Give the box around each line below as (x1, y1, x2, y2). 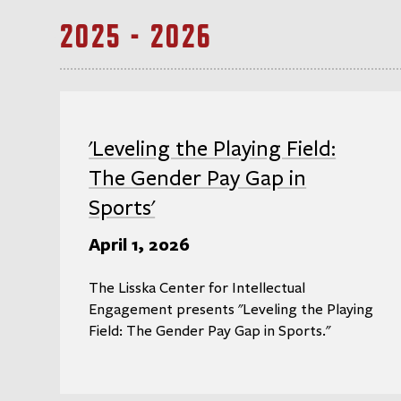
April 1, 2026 (89, 231, 191, 256)
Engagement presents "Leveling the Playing (89, 301, 374, 320)
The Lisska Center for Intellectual (89, 279, 306, 298)
